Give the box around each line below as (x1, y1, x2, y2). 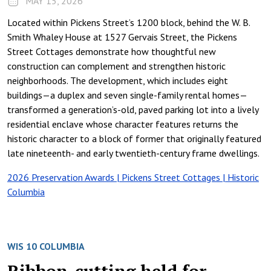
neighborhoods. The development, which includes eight (7, 74, 228, 87)
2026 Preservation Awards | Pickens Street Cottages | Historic (7, 171, 259, 183)
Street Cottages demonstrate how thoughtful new (7, 45, 216, 57)
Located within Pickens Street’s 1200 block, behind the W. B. (7, 16, 250, 28)
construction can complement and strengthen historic (7, 60, 226, 72)
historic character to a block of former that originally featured (7, 132, 261, 145)
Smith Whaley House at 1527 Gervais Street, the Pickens (7, 31, 237, 43)
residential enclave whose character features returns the (7, 118, 238, 130)
